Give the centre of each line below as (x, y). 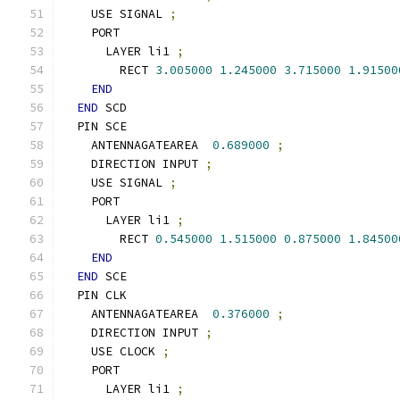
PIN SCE (95, 126)
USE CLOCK (112, 351)
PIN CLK (95, 295)
